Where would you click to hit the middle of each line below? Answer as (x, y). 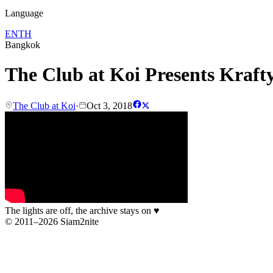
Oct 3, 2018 (109, 105)
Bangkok (23, 45)
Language (24, 13)
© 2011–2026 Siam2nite (52, 221)
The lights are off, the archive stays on (79, 210)
